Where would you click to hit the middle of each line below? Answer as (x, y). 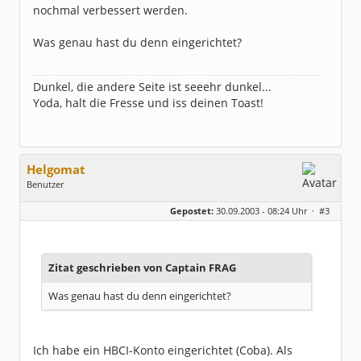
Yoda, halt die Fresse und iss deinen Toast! (148, 103)
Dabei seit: (50, 224)
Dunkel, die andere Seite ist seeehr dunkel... (152, 87)
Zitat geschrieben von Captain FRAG (142, 268)
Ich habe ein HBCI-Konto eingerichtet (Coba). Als (163, 350)
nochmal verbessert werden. (110, 10)
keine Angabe (120, 200)
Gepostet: (192, 211)
